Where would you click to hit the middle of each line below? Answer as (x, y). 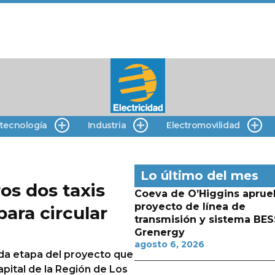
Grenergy (159, 232)
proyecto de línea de (190, 207)
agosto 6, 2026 (169, 244)
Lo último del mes (199, 176)
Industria (107, 125)
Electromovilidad (203, 125)
